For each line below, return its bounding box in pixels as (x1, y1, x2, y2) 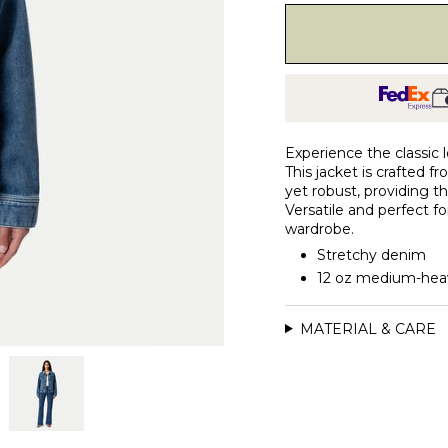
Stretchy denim (317, 246, 426, 265)
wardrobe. (285, 220, 354, 239)
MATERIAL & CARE (299, 319, 436, 338)
